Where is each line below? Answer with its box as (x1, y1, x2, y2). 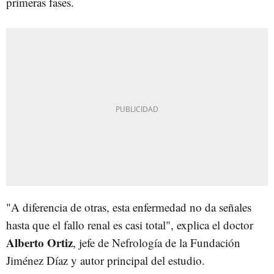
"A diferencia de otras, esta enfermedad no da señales (6, 199, 251, 215)
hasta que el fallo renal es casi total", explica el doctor (6, 217, 253, 232)
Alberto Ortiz (6, 234, 73, 251)
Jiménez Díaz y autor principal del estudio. (6, 252, 205, 268)
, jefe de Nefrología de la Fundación (73, 234, 240, 250)
